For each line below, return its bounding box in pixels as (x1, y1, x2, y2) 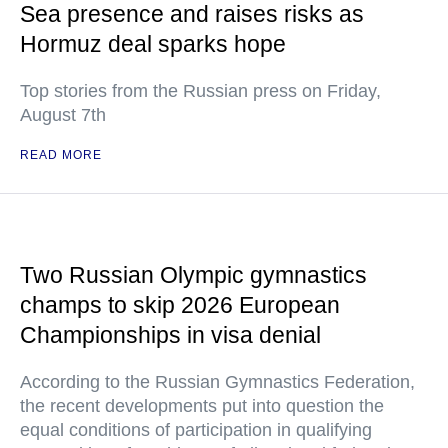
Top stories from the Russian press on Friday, (20, 81, 381, 102)
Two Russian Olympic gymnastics (20, 262, 367, 289)
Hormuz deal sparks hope (20, 31, 286, 58)
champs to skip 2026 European (20, 292, 340, 319)
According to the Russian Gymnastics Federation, (20, 372, 415, 393)
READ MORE (20, 148, 102, 163)
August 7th (20, 105, 106, 126)
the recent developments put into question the (20, 396, 384, 417)
